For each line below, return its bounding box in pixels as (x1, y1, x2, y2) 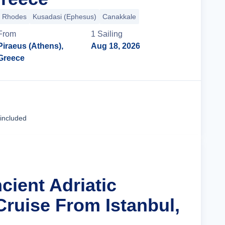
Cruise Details (122, 103, 175, 112)
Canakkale (102, 13, 136, 21)
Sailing (97, 30, 123, 38)
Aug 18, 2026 (91, 42, 141, 50)
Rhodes (2, 13, 27, 21)
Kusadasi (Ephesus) (33, 13, 96, 21)
